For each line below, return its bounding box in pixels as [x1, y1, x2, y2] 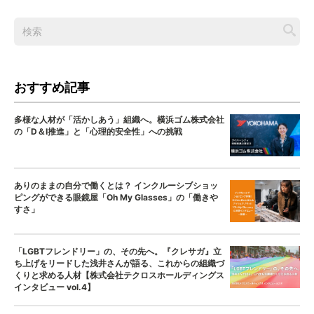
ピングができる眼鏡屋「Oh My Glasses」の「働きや [14, 191, 218, 203]
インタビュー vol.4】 [14, 281, 95, 292]
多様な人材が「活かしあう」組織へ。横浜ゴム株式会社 [14, 114, 224, 125]
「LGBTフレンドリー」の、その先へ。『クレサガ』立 [14, 245, 221, 257]
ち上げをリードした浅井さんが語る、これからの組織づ [14, 257, 224, 268]
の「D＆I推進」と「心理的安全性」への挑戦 [14, 125, 182, 137]
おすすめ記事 [14, 79, 90, 95]
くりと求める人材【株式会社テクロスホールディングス [14, 269, 224, 280]
